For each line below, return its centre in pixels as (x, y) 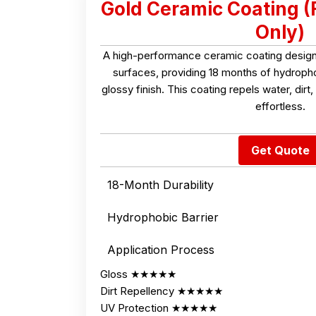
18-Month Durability (160, 184)
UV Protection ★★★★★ (159, 308)
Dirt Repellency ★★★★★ (162, 291)
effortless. (280, 106)
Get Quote (280, 150)
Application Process (161, 249)
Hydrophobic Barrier (163, 217)
